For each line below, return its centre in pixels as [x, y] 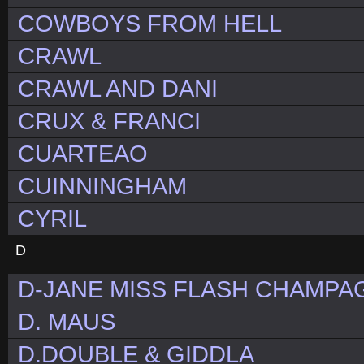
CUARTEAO [83, 154]
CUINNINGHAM [102, 186]
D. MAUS [67, 322]
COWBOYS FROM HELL [150, 24]
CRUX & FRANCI [109, 121]
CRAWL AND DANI [118, 89]
